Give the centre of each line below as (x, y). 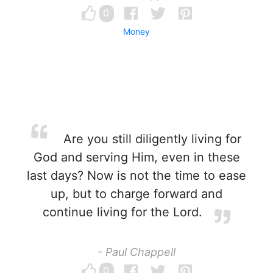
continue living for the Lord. (122, 212)
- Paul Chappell (136, 252)
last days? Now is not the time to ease (136, 175)
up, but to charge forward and (136, 194)
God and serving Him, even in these (136, 157)
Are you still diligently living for (151, 139)
